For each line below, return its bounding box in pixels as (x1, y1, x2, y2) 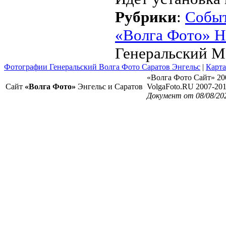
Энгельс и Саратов (76, 82, 143, 91)
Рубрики (115, 8, 177, 26)
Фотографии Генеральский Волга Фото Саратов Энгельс (4, 63, 200, 71)
